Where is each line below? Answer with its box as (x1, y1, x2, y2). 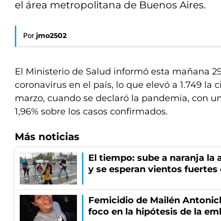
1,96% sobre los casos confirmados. (15, 106, 168, 117)
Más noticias (15, 131, 79, 143)
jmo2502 (36, 31, 67, 40)
